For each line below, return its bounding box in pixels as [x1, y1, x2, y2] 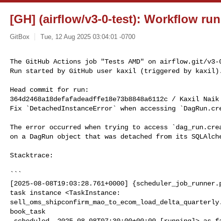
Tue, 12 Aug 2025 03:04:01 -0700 [40, 33, 135, 40]
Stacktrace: [10, 151, 53, 159]
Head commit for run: [10, 85, 89, 94]
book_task [10, 207, 45, 216]
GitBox [10, 33, 30, 40]
